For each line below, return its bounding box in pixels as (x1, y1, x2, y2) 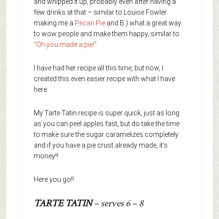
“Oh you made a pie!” (33, 41, 97, 49)
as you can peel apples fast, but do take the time (33, 120, 179, 128)
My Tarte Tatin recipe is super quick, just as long (33, 109, 179, 117)
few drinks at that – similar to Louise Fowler (33, 8, 167, 17)
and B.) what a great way (106, 19, 181, 27)
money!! (33, 152, 58, 160)
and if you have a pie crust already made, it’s (33, 141, 168, 150)
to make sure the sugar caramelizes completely (33, 131, 178, 139)
